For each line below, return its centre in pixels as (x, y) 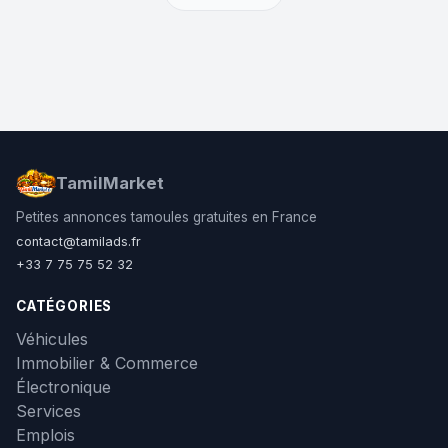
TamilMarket (110, 182)
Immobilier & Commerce (107, 362)
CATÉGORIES (64, 305)
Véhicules (52, 338)
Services (48, 410)
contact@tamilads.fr (78, 241)
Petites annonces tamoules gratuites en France (166, 216)
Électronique (63, 386)
